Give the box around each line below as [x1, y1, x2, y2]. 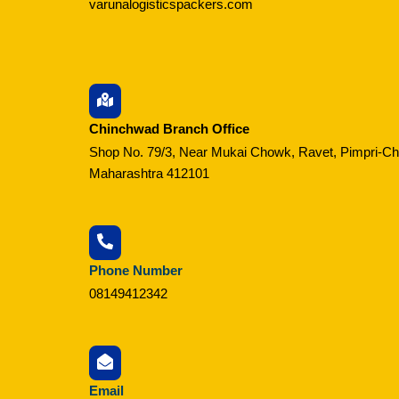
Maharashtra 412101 [89, 165, 209, 181]
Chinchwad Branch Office [89, 120, 249, 136]
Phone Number [89, 262, 183, 278]
